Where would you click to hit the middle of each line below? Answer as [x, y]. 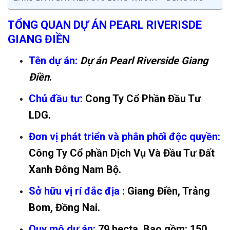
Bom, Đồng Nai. [64, 208]
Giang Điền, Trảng [167, 191]
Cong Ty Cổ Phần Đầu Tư [141, 99]
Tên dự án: [53, 61]
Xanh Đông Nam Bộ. [75, 170]
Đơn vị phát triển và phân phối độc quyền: [124, 137]
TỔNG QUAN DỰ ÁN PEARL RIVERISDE [105, 25]
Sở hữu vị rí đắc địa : [76, 191]
